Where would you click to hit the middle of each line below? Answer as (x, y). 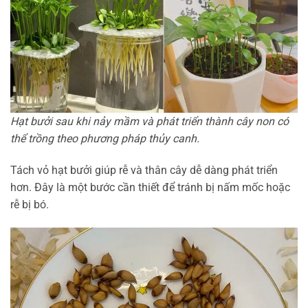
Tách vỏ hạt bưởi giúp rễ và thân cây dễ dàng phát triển (144, 170)
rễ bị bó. (30, 204)
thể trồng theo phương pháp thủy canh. (105, 138)
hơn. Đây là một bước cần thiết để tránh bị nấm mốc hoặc (150, 187)
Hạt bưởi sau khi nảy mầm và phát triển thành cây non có (150, 121)
